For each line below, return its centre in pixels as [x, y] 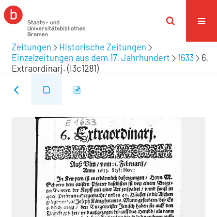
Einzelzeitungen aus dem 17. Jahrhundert [91, 58]
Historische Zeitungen [103, 47]
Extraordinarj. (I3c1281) [55, 68]
